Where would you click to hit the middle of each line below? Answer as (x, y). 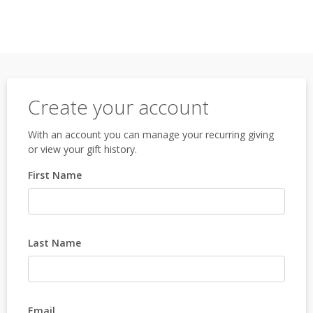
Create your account (118, 107)
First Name (55, 175)
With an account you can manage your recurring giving (151, 134)
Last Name (54, 243)
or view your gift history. (82, 149)
